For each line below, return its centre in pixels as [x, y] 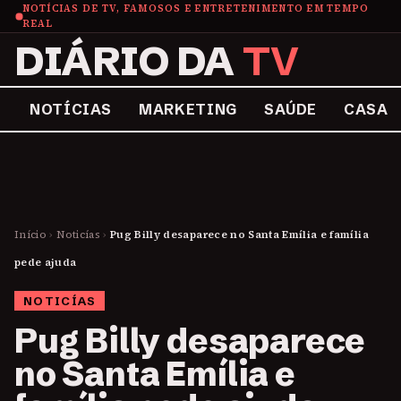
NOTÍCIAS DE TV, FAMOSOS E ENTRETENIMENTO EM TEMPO [196, 9]
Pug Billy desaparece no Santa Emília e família [239, 235]
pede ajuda [46, 262]
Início [31, 235]
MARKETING [188, 109]
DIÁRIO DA [128, 61]
